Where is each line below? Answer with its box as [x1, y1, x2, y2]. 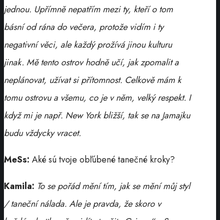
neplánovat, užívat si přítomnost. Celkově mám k [4, 73, 181, 86]
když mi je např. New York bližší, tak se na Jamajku [4, 109, 190, 122]
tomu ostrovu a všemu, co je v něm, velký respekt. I [4, 91, 191, 104]
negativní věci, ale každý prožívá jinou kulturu [4, 38, 172, 51]
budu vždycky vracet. [4, 126, 81, 139]
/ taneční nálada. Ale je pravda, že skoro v [4, 197, 161, 210]
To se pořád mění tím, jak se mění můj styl [37, 179, 190, 192]
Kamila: [4, 179, 34, 192]
